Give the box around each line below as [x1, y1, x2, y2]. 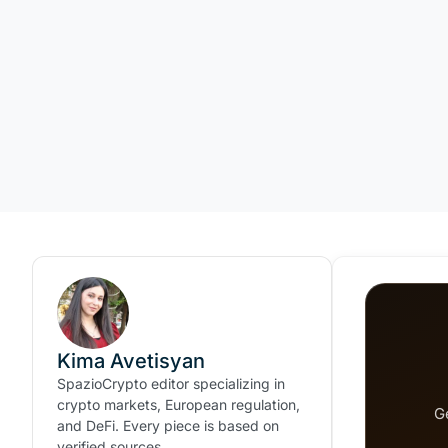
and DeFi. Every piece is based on [57, 417, 279, 434]
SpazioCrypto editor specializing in [57, 375, 285, 392]
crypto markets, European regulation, [57, 396, 300, 413]
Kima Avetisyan [57, 349, 205, 373]
